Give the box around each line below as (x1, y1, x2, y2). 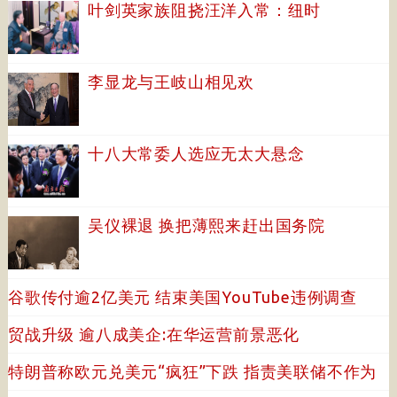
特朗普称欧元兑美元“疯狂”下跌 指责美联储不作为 (7, 362, 378, 380)
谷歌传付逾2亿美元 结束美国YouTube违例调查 (7, 288, 357, 306)
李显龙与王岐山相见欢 (87, 73, 254, 90)
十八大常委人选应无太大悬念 (87, 144, 305, 162)
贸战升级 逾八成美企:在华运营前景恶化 (7, 325, 300, 343)
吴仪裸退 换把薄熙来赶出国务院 (87, 216, 325, 234)
